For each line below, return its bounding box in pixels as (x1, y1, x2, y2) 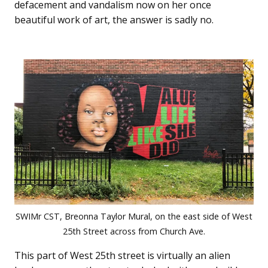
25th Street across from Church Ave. (63, 225, 205, 237)
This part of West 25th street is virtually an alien (14, 248, 230, 262)
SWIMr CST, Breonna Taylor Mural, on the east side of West (16, 210, 252, 222)
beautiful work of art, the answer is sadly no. (14, 13, 214, 26)
